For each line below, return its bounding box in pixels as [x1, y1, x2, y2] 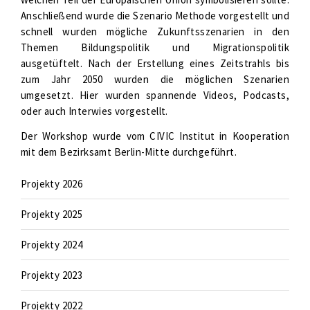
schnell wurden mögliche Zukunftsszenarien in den [21, 25, 289, 38]
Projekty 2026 [21, 177, 83, 190]
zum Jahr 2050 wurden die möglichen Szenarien [21, 73, 289, 86]
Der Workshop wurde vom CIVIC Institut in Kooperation [21, 129, 289, 143]
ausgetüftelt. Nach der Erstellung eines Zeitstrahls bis [21, 57, 289, 70]
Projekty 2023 [21, 268, 83, 282]
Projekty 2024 [21, 238, 83, 251]
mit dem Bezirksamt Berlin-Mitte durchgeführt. [21, 145, 239, 158]
